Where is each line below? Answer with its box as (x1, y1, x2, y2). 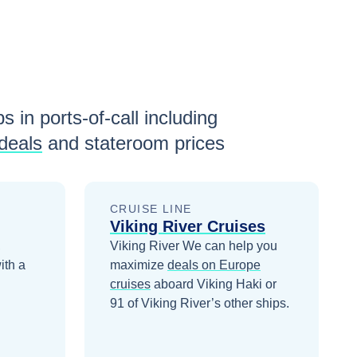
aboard (154, 277, 197, 291)
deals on (167, 258, 219, 272)
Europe (219, 258, 261, 272)
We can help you (182, 239, 277, 253)
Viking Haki (197, 277, 262, 291)
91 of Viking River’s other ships (110, 296, 286, 310)
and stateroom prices (42, 132, 225, 154)
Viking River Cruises (110, 218, 265, 235)
